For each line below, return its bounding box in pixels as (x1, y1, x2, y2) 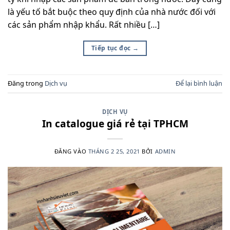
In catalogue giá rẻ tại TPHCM (42, 116, 188, 130)
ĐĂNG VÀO (54, 147, 88, 155)
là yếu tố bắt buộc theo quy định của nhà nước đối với (8, 6, 216, 17)
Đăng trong (8, 79, 45, 88)
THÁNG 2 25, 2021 (88, 147, 140, 155)
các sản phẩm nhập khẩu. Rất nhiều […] (8, 18, 160, 30)
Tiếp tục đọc (91, 43, 132, 52)
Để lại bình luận (176, 79, 222, 88)
